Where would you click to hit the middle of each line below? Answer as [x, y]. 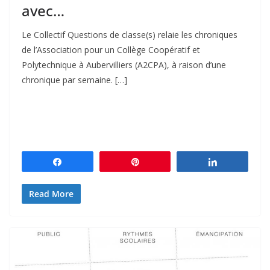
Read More [51, 194]
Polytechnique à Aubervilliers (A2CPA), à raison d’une [124, 65]
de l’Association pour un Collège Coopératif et [111, 50]
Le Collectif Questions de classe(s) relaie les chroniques [130, 35]
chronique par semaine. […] [74, 80]
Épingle [161, 162]
